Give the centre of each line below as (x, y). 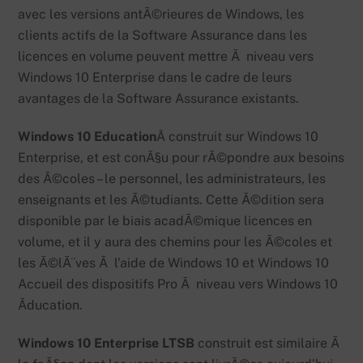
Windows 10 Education (88, 137)
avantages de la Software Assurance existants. (159, 99)
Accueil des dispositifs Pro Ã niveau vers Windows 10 (178, 284)
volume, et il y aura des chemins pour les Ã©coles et (175, 242)
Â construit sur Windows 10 (238, 137)
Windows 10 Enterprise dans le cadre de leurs (155, 78)
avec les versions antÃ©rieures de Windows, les (161, 15)
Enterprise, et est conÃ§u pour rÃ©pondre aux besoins (181, 158)
